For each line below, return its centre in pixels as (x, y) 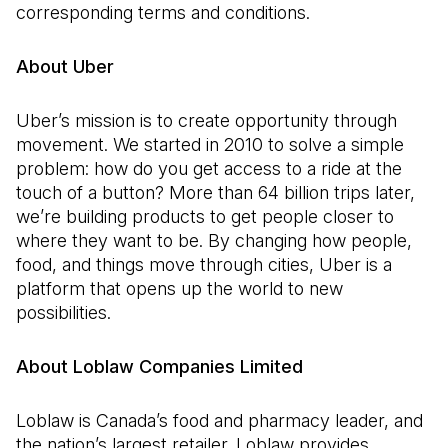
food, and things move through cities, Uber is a (204, 264)
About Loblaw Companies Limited (159, 366)
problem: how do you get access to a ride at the (209, 168)
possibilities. (63, 312)
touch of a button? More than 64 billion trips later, (215, 192)
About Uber (65, 66)
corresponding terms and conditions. (163, 12)
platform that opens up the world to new (179, 288)
